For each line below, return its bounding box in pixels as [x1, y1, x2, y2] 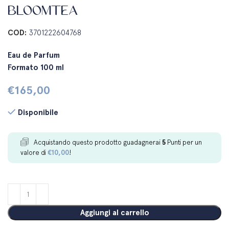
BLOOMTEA [8, 3, 78, 18]
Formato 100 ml [8, 63, 64, 73]
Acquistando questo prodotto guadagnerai [34, 139, 163, 147]
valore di [20, 149, 48, 157]
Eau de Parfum [8, 51, 60, 60]
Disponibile [18, 108, 59, 118]
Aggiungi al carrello [80, 208, 149, 218]
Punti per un [166, 139, 202, 147]
